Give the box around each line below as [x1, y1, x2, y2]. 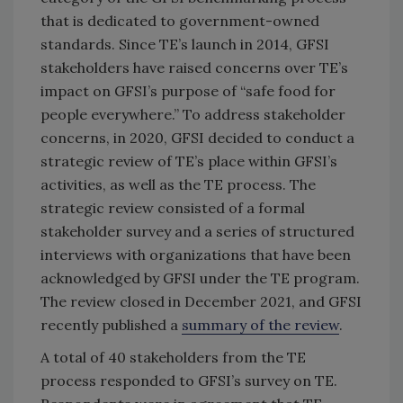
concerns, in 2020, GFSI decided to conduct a [40, 128, 354, 147]
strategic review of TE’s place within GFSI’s [40, 151, 337, 170]
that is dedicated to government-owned [40, 11, 319, 30]
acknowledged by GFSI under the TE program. [40, 268, 360, 287]
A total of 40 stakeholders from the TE [40, 347, 306, 366]
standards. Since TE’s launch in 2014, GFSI [40, 34, 329, 53]
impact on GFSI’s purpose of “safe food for [40, 81, 336, 100]
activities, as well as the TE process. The [40, 175, 316, 193]
